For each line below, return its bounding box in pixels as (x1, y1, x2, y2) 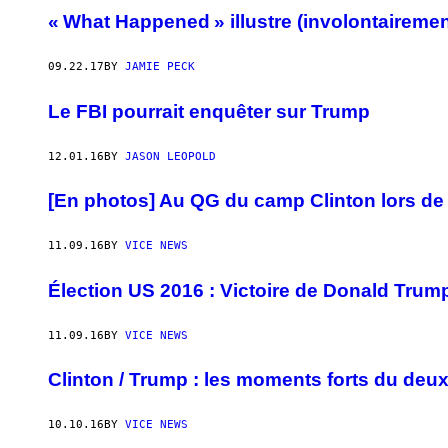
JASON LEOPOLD (125, 149, 216, 163)
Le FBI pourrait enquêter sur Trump (48, 100, 370, 122)
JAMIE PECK (125, 60, 195, 74)
